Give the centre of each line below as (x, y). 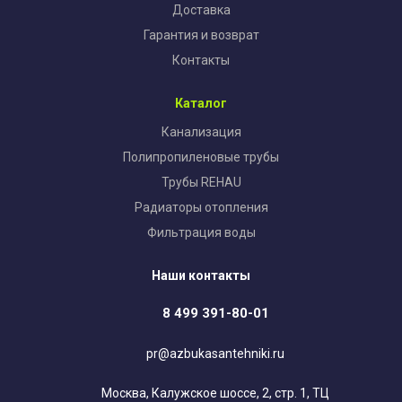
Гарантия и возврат (201, 35)
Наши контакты (201, 275)
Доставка (201, 10)
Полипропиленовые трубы (201, 157)
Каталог (201, 103)
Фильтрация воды (201, 232)
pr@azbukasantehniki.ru (215, 354)
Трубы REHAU (201, 182)
